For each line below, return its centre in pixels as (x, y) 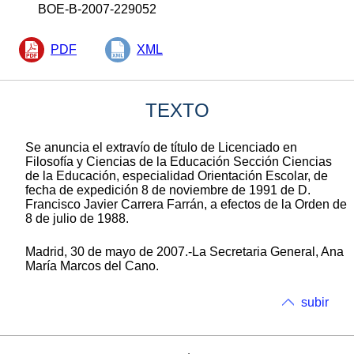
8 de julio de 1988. (77, 218)
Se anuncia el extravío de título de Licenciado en (161, 147)
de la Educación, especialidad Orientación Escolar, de (177, 175)
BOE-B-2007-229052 (98, 9)
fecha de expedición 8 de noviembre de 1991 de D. (168, 190)
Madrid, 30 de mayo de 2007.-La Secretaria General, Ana (185, 251)
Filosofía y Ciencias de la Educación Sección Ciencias (179, 161)
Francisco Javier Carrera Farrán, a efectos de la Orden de (186, 204)
